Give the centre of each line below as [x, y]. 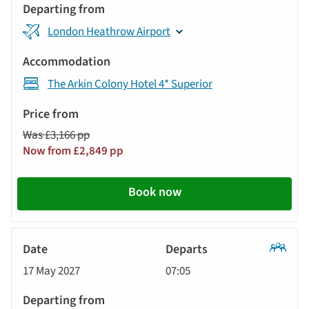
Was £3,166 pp [56, 135]
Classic [287, 262]
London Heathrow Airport [109, 31]
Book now [154, 192]
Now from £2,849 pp [73, 151]
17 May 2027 [51, 271]
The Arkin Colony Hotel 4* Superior [130, 84]
